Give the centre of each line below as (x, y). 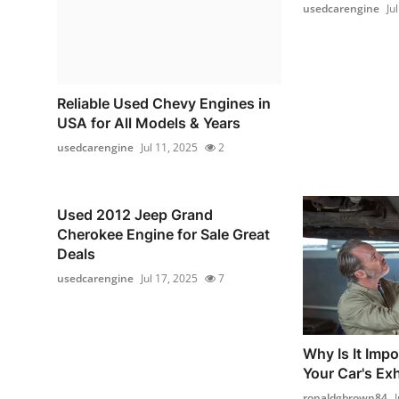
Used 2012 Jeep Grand (135, 215)
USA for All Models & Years (149, 123)
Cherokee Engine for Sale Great (163, 234)
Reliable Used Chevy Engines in (164, 103)
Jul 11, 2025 (169, 147)
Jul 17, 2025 (169, 278)
